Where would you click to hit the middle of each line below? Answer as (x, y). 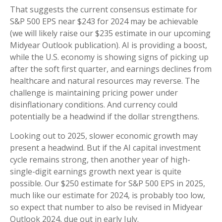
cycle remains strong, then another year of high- (100, 159)
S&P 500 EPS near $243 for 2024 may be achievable (104, 21)
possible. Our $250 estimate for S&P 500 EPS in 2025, (108, 183)
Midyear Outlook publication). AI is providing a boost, (109, 45)
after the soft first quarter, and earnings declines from (111, 69)
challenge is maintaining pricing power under (94, 92)
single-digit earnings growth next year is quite (96, 171)
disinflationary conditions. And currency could (94, 104)
